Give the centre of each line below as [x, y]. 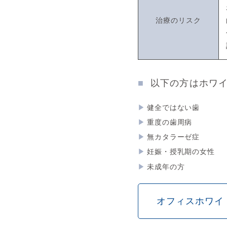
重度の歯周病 [170, 122]
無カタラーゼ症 [174, 137]
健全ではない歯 [174, 107]
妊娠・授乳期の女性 [181, 152]
